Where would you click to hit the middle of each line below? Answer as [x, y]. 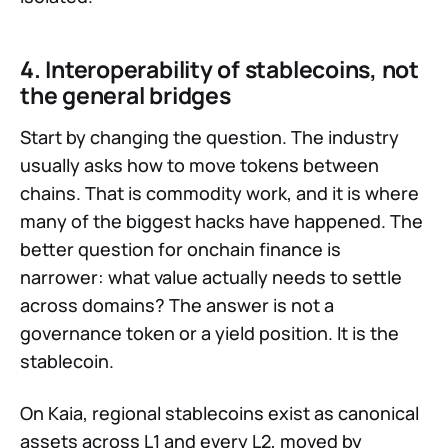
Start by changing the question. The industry [209, 137]
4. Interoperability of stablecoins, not [220, 69]
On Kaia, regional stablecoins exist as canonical [219, 413]
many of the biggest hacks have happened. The [221, 221]
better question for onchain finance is [180, 249]
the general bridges [125, 95]
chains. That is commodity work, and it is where [219, 193]
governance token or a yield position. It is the [209, 333]
